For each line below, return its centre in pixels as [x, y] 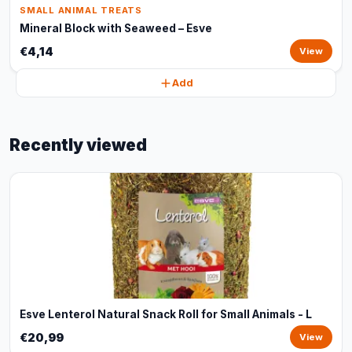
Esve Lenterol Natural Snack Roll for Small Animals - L [166, 314]
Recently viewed [78, 145]
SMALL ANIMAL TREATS [81, 10]
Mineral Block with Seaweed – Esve [116, 28]
